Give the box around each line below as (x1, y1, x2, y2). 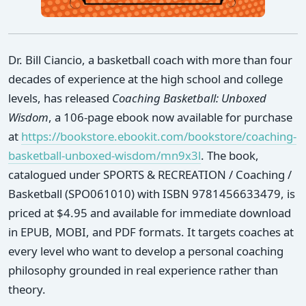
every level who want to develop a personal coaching (8, 242, 283, 259)
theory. (8, 281, 46, 297)
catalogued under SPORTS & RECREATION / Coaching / (8, 166, 292, 182)
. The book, (201, 147, 259, 163)
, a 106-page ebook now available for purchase (48, 109, 292, 125)
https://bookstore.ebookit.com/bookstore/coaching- (21, 128, 296, 144)
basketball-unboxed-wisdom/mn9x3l (8, 147, 201, 163)
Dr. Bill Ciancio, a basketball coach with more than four (8, 51, 292, 68)
